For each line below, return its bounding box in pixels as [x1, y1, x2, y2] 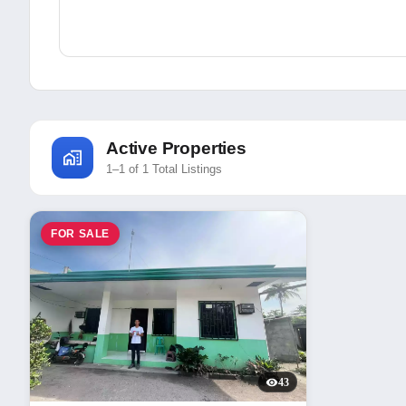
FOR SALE [51, 227, 110, 239]
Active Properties [106, 138, 246, 158]
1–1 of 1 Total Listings [106, 161, 222, 176]
